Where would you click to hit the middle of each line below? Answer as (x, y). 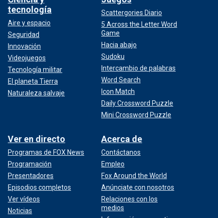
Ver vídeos (24, 199)
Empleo (113, 164)
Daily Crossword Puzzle (137, 103)
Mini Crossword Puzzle (136, 115)
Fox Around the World (134, 175)
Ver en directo (36, 139)
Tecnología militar (35, 69)
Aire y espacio (29, 23)
